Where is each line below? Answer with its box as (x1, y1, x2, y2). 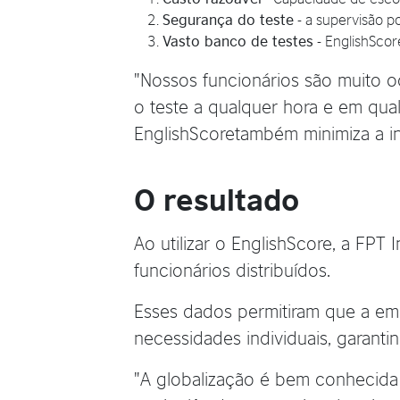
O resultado (134, 174, 299, 220)
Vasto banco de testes (162, 29, 313, 52)
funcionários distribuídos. (134, 255, 330, 282)
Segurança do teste (162, 8, 294, 30)
